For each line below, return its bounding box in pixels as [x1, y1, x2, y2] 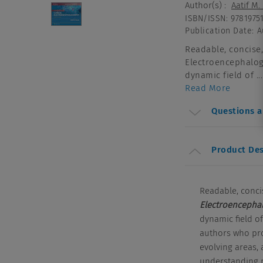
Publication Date [185, 25, 252, 36]
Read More [185, 82, 231, 93]
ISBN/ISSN [185, 13, 226, 23]
